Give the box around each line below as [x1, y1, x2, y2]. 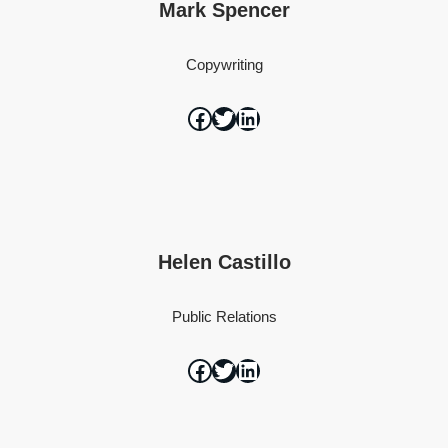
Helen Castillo [157, 251, 291, 273]
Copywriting [185, 56, 263, 73]
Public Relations [171, 308, 277, 325]
